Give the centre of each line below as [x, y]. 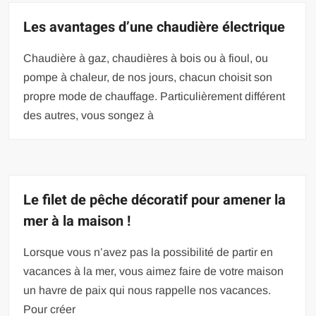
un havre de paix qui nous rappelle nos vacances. [147, 291]
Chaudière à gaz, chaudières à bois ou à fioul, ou [146, 59]
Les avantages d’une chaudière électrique [154, 28]
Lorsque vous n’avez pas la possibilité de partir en [148, 253]
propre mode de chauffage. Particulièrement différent [154, 97]
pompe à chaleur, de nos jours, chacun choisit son [148, 78]
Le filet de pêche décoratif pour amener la [155, 200]
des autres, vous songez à [89, 116]
